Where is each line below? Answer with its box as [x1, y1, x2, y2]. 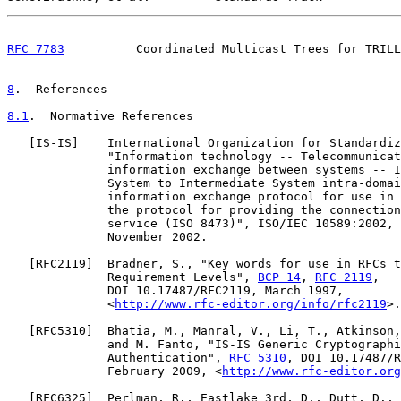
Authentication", [7, 351, 229, 364]
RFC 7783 [7, 42, 64, 55]
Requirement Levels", [7, 270, 258, 284]
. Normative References [29, 109, 193, 123]
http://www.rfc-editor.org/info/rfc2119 [115, 297, 387, 311]
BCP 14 [258, 270, 301, 284]
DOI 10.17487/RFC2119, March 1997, [7, 284, 344, 297]
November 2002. [7, 230, 208, 243]
